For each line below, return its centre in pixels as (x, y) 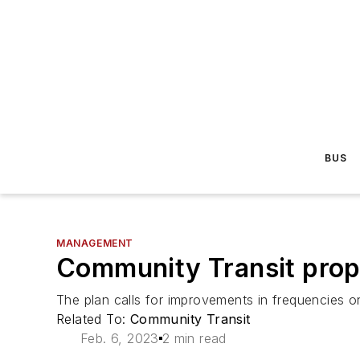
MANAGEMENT (95, 243)
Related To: (93, 319)
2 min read (194, 338)
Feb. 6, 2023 (119, 338)
